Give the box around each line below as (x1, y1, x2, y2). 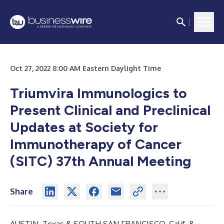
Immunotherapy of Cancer (10, 135, 181, 152)
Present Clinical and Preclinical (10, 101, 210, 118)
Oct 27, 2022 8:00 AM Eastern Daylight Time (10, 64, 161, 72)
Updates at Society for (10, 118, 158, 135)
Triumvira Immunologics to (10, 84, 187, 101)
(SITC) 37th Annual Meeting (10, 152, 191, 169)
